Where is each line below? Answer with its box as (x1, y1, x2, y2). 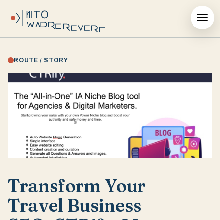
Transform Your (8, 175, 146, 197)
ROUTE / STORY (14, 57, 68, 64)
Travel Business (8, 194, 141, 217)
